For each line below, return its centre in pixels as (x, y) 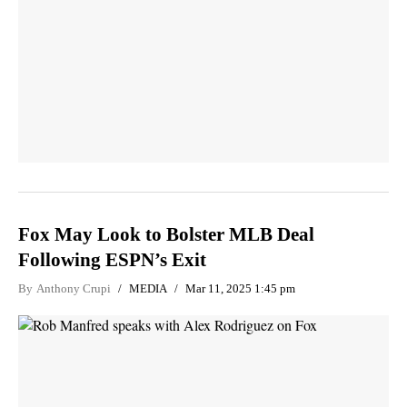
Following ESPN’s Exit (112, 259)
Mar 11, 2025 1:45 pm (240, 288)
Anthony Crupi (74, 288)
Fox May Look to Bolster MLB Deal (166, 234)
